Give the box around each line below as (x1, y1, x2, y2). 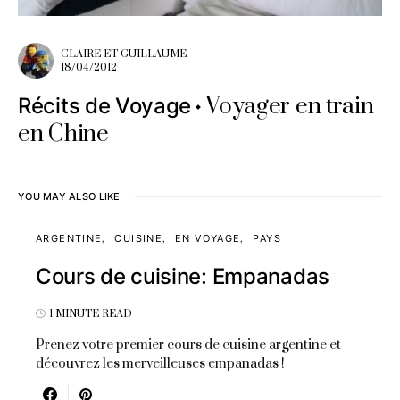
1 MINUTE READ (49, 306, 132, 321)
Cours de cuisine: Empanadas (36, 262, 329, 289)
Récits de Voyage (18, 92, 192, 119)
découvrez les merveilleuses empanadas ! (36, 354, 285, 372)
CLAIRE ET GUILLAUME (61, 46, 187, 61)
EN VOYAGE (175, 231, 241, 245)
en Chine (18, 119, 109, 149)
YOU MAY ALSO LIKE (18, 189, 121, 203)
